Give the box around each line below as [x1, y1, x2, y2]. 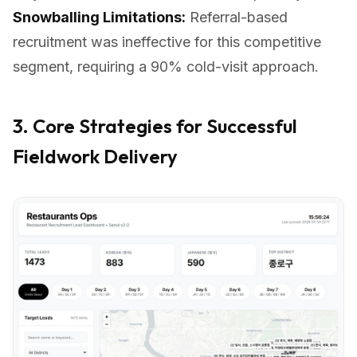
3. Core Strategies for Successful [13, 114, 297, 138]
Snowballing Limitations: [13, 9, 186, 25]
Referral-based [186, 9, 288, 25]
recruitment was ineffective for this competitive [13, 33, 321, 50]
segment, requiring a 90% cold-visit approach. [13, 58, 319, 75]
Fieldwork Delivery [13, 144, 178, 168]
